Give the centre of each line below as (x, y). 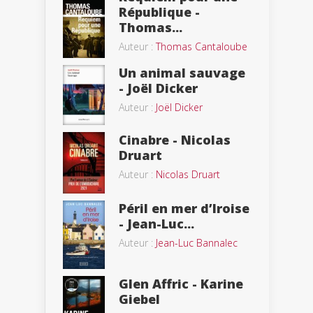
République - (159, 12)
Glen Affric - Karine (181, 284)
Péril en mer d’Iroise (184, 209)
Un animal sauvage (182, 73)
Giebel (139, 299)
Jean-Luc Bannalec (197, 243)
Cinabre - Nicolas (175, 140)
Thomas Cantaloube (202, 47)
